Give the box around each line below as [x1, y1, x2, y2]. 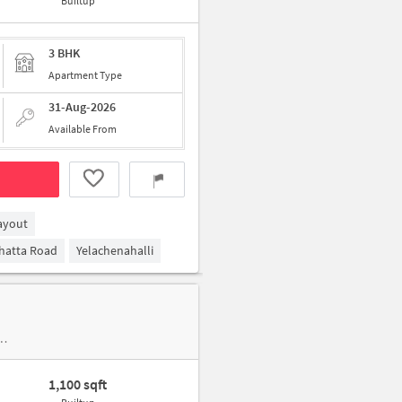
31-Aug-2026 [48, 99, 116, 115]
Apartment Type [48, 68, 122, 82]
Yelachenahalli [76, 242, 153, 258]
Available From [48, 122, 117, 135]
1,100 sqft [48, 375, 108, 393]
